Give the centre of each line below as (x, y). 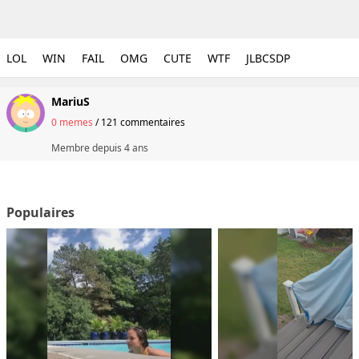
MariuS (71, 101)
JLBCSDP (268, 58)
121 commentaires (143, 122)
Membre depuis (88, 148)
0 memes (72, 122)
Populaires (40, 212)
